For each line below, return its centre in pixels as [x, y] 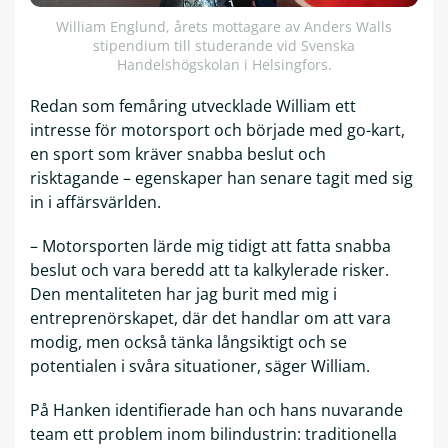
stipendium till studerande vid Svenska [224, 46]
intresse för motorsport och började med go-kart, [217, 130]
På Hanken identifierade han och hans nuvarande [216, 410]
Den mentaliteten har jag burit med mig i [183, 294]
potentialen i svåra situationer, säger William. [200, 366]
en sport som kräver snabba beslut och [178, 154]
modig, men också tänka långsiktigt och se [188, 342]
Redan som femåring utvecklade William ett [193, 106]
